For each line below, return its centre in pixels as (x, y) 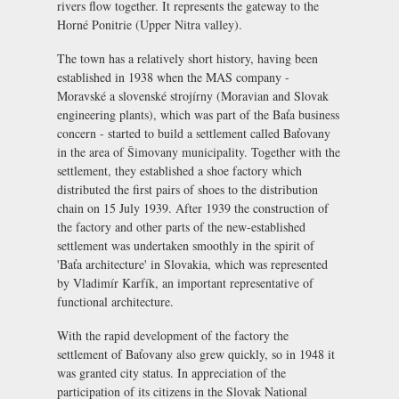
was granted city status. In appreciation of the (171, 373)
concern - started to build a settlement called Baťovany (194, 134)
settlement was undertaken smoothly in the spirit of (186, 246)
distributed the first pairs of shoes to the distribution (187, 190)
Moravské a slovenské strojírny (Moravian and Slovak (193, 96)
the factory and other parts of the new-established (181, 227)
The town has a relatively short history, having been (187, 59)
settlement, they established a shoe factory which (179, 171)
